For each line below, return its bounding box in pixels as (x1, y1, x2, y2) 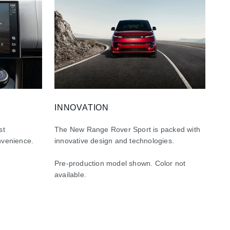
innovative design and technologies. (54, 136, 177, 145)
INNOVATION (54, 103, 109, 112)
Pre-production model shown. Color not (54, 159, 186, 167)
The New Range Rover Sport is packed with (54, 125, 200, 133)
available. (54, 170, 87, 179)
